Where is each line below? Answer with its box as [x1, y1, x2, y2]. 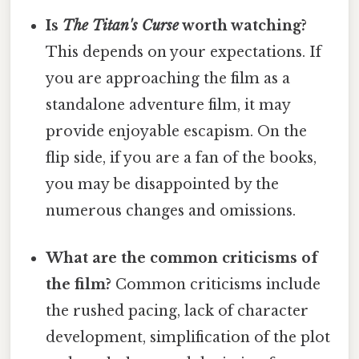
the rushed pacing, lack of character [46, 301, 309, 320]
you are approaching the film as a [46, 69, 291, 87]
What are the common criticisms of [46, 248, 319, 267]
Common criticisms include [111, 275, 321, 293]
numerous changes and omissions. [46, 201, 296, 220]
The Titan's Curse [63, 16, 179, 34]
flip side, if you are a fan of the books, [46, 148, 317, 167]
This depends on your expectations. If [46, 42, 322, 61]
